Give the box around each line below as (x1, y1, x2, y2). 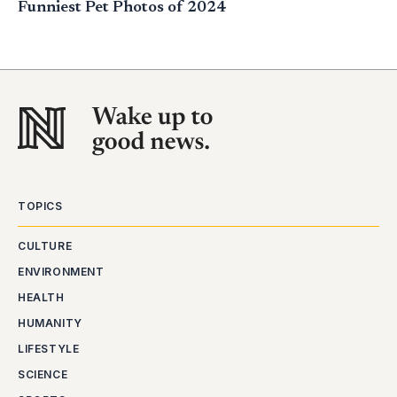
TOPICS (18, 199, 63, 214)
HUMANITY (18, 316, 82, 331)
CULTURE (18, 239, 73, 253)
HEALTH (18, 291, 65, 305)
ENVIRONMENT (18, 265, 105, 279)
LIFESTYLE (18, 342, 80, 356)
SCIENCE (18, 368, 68, 382)
